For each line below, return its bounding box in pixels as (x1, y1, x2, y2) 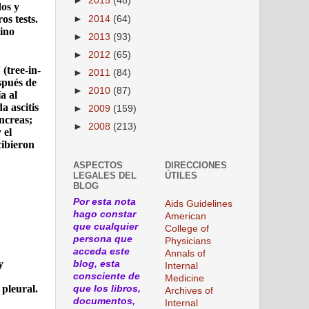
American (165, 210, 206, 221)
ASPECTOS (73, 160, 123, 171)
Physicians (165, 235, 211, 246)
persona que (73, 233, 132, 244)
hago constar (73, 208, 136, 219)
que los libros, (73, 283, 141, 294)
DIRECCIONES (165, 160, 227, 171)
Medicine (165, 272, 204, 283)
